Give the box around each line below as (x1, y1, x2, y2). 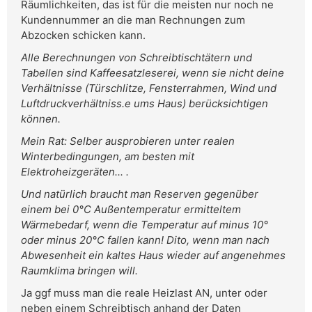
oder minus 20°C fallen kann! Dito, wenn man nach (21, 233, 270, 247)
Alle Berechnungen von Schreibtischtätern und (21, 51, 252, 65)
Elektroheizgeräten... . (21, 165, 129, 179)
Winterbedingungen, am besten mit (21, 150, 194, 164)
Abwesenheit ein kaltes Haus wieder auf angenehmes (21, 249, 286, 263)
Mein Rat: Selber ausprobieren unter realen (21, 134, 235, 148)
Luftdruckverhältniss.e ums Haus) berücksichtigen (21, 97, 268, 111)
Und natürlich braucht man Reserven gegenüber (21, 187, 258, 201)
